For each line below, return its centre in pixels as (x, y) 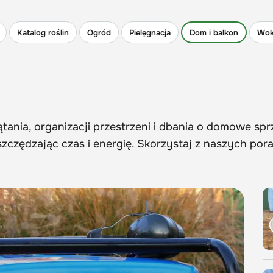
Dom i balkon (214, 32)
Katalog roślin (43, 32)
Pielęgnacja (150, 32)
